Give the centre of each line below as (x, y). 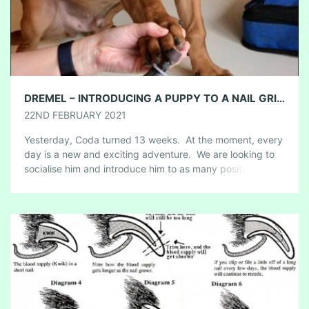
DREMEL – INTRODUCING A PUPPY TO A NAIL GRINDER (281, 98)
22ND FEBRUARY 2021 (75, 115)
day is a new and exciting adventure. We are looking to (149, 154)
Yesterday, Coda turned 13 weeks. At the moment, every (153, 140)
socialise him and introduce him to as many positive (140, 169)
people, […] (50, 183)
